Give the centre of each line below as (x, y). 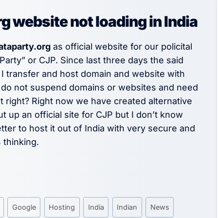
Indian (127, 207)
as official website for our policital (121, 46)
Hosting (62, 207)
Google (24, 207)
